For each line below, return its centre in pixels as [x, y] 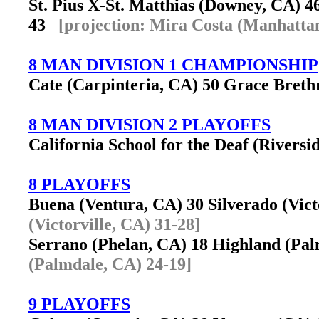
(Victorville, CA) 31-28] [114, 224]
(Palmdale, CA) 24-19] [110, 264]
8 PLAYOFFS [79, 184]
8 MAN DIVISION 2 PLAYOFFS [150, 124]
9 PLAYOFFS [79, 304]
